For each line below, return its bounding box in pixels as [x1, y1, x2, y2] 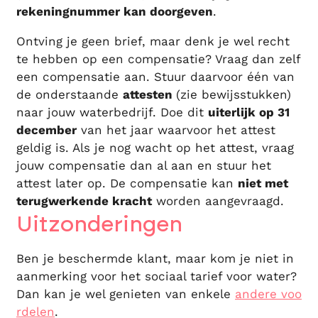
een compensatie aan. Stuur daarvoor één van [16, 70, 295, 84]
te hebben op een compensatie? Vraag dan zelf [16, 52, 300, 67]
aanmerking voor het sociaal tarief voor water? [16, 269, 297, 284]
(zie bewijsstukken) [176, 87, 291, 102]
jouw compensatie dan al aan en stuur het [16, 158, 271, 173]
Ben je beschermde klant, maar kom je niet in [16, 251, 294, 266]
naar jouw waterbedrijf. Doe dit [16, 105, 208, 120]
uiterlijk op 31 [208, 105, 290, 120]
